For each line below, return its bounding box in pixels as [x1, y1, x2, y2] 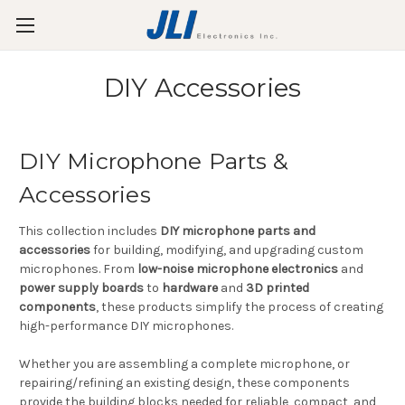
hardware [162, 279, 218, 296]
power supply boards [19, 279, 144, 296]
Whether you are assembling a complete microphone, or [19, 355, 350, 372]
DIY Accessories [103, 72, 302, 103]
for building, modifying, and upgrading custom [90, 241, 363, 258]
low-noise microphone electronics [137, 260, 338, 277]
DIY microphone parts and [160, 222, 316, 239]
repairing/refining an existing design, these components [19, 374, 350, 391]
